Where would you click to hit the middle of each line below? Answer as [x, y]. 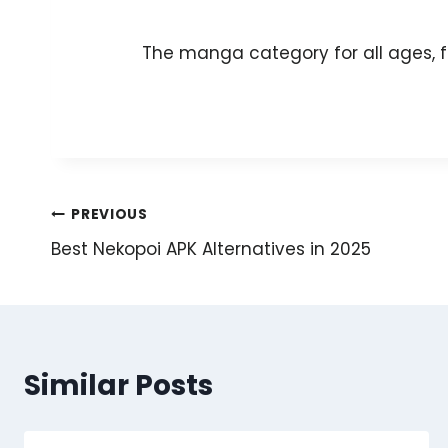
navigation [131, 262]
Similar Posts [118, 385]
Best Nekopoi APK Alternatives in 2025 [211, 248]
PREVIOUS [109, 215]
